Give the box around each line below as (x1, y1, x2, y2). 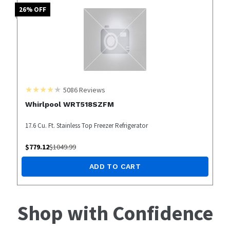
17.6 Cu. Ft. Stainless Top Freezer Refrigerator (25, 121, 148, 130)
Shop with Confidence (17, 200, 213, 226)
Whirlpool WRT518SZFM (25, 100, 114, 109)
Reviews (77, 85, 105, 95)
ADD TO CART (89, 162, 141, 171)
